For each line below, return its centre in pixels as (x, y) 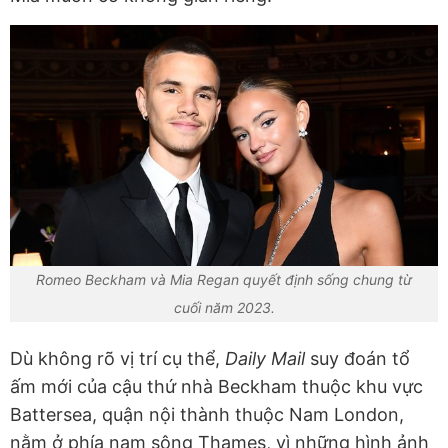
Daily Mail (267, 359)
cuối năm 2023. (224, 308)
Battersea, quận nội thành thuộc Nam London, (207, 415)
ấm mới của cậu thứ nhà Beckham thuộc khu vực (216, 387)
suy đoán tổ (360, 359)
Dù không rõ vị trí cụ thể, (117, 359)
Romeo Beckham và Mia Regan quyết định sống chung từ (224, 280)
